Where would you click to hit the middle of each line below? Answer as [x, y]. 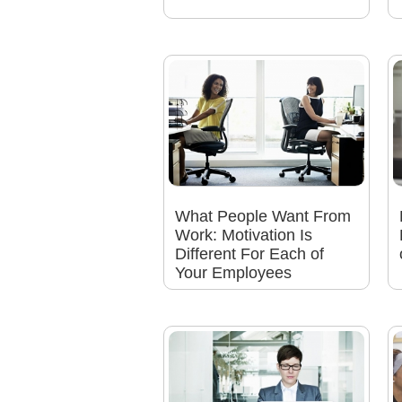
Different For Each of [249, 254]
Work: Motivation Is [243, 236]
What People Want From [262, 217]
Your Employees [233, 273]
